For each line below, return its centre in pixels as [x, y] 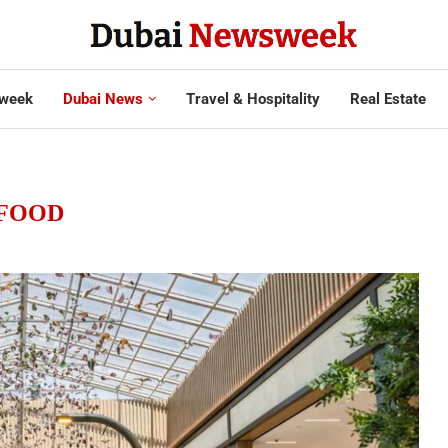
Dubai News [102, 98]
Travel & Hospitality [252, 98]
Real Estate [387, 98]
